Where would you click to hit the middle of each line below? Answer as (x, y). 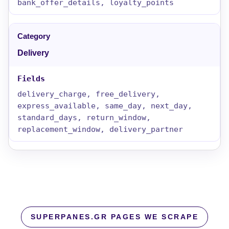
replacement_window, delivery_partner (100, 129)
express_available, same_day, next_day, (105, 106)
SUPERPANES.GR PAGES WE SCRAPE (114, 217)
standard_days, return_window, (84, 117)
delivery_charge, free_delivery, (89, 94)
